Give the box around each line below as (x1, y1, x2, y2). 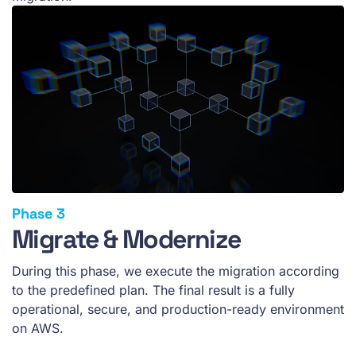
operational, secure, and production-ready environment (12, 300, 344, 317)
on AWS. (12, 319, 64, 336)
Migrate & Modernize (12, 222, 241, 255)
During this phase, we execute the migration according (12, 262, 339, 279)
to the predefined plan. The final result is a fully (12, 281, 295, 298)
